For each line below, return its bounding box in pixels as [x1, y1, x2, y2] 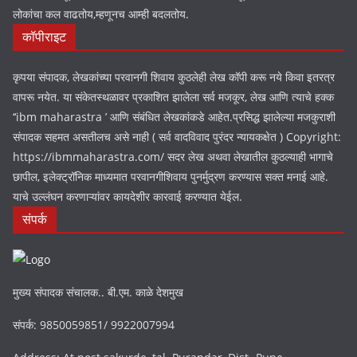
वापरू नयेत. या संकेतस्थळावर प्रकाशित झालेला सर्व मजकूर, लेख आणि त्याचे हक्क [13, 89, 334, 104]
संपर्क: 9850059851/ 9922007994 [13, 317, 175, 332]
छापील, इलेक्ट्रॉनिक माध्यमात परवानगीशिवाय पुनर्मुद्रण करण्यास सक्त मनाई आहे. [13, 169, 328, 184]
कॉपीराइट [22, 28, 66, 45]
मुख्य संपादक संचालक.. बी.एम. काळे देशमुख [13, 284, 183, 300]
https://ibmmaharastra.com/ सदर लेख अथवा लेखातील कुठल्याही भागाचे [13, 149, 333, 164]
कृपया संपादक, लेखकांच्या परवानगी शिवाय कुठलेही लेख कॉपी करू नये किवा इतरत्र [13, 69, 335, 84]
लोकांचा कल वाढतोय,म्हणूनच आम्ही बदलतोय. [13, 6, 189, 22]
